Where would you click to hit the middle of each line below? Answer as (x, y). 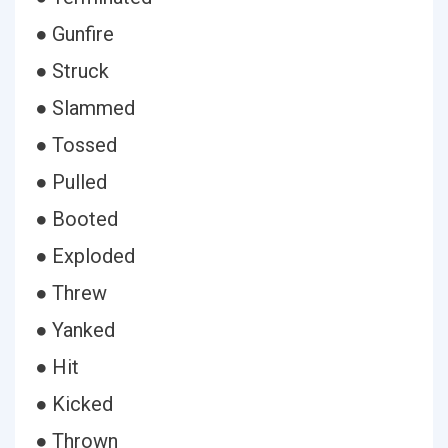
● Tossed (76, 145)
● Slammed (85, 108)
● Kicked (74, 404)
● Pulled (71, 182)
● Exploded (85, 256)
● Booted (76, 219)
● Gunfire (74, 34)
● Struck (72, 71)
